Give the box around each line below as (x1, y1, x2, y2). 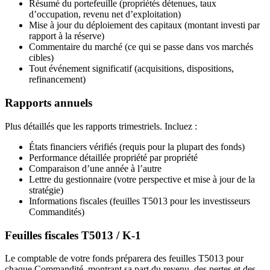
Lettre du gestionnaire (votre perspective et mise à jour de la (29, 174, 255, 184)
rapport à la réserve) (29, 31, 104, 42)
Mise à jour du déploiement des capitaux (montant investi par (29, 20, 260, 31)
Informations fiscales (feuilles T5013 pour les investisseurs (29, 195, 250, 206)
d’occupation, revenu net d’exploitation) (29, 9, 181, 20)
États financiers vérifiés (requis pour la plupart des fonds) (29, 141, 245, 152)
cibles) (29, 52, 54, 63)
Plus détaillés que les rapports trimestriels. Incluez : (5, 121, 197, 131)
